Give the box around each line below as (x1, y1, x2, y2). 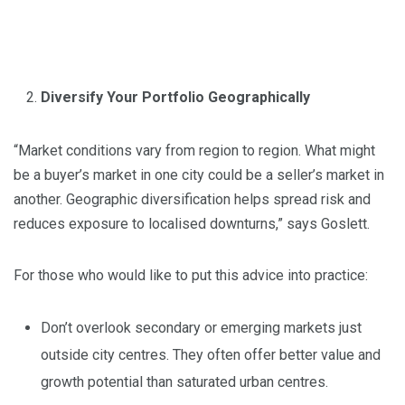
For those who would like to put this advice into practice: (14, 267, 368, 285)
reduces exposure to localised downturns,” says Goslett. (14, 215, 370, 233)
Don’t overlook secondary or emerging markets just (41, 319, 362, 337)
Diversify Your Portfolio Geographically (41, 89, 310, 107)
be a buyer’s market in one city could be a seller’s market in (14, 166, 384, 184)
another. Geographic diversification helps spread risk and (14, 191, 371, 209)
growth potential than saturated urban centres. (41, 373, 328, 391)
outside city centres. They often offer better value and (41, 346, 381, 364)
